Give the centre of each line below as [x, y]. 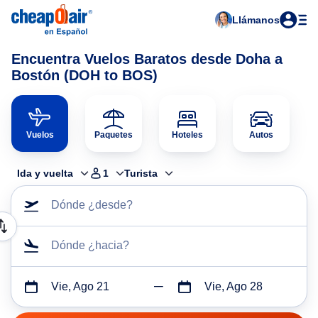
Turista [141, 173]
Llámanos [256, 20]
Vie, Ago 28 [233, 286]
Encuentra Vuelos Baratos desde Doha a [147, 59]
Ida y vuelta [45, 173]
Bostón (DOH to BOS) [84, 75]
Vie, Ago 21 [80, 286]
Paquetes [114, 135]
